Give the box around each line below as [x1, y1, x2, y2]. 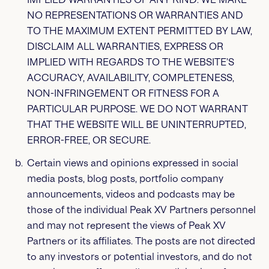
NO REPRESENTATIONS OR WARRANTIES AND [26, 10, 243, 21]
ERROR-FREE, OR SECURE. [26, 134, 151, 146]
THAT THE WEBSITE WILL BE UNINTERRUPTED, [26, 119, 246, 130]
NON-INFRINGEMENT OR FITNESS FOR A [26, 88, 219, 99]
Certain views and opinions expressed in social [26, 157, 238, 169]
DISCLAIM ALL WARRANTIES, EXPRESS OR [26, 41, 223, 52]
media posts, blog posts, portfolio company [26, 173, 223, 184]
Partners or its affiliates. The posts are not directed [26, 235, 255, 247]
